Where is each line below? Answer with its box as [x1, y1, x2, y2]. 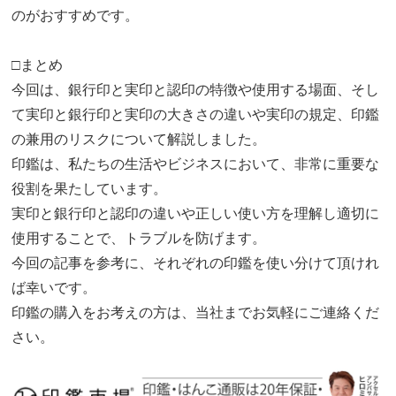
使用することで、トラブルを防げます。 [11, 231, 267, 247]
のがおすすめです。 [11, 8, 140, 24]
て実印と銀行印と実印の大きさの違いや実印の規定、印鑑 [11, 107, 380, 123]
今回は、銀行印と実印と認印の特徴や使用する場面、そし [11, 82, 380, 98]
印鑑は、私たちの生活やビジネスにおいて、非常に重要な [11, 156, 380, 172]
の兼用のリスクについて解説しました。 [11, 132, 267, 148]
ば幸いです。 [11, 280, 97, 296]
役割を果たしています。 [11, 181, 168, 197]
